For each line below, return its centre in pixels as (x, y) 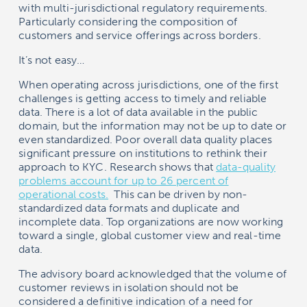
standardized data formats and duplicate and (129, 208)
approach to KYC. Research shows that (118, 167)
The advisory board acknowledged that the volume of (153, 274)
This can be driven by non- (178, 195)
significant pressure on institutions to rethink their (143, 153)
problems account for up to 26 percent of (124, 181)
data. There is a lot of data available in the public (138, 112)
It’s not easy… (52, 60)
